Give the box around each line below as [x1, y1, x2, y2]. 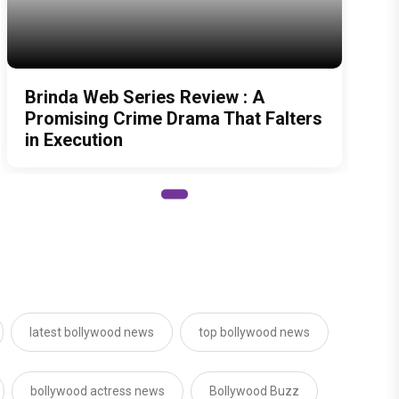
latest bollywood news [29, 325, 154, 339]
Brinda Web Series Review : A [25, 86, 265, 108]
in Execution [25, 129, 123, 151]
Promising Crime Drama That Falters [25, 108, 322, 129]
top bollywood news [199, 325, 310, 339]
